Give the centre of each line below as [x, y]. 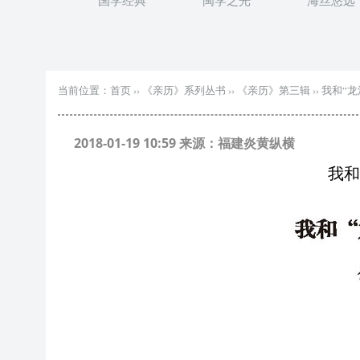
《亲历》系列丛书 [184, 90]
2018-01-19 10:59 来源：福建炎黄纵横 [184, 143]
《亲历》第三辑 [274, 90]
